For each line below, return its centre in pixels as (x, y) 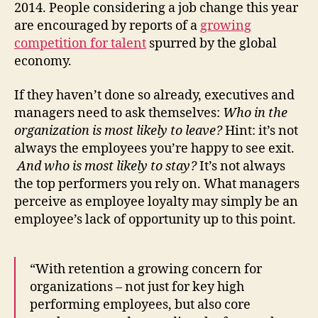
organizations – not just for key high (137, 287)
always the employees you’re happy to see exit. (154, 148)
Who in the (255, 113)
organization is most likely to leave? (118, 131)
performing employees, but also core (140, 305)
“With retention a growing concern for (146, 269)
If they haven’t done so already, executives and (154, 95)
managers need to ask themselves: (119, 113)
